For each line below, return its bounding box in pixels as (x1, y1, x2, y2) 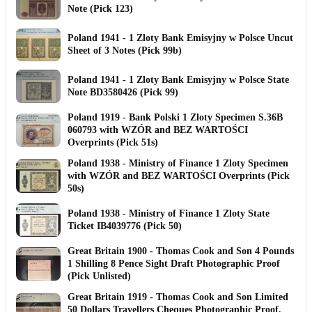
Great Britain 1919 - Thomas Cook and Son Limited (68, 291, 288, 302)
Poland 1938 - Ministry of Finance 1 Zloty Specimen (68, 157, 288, 169)
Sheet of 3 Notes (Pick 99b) (68, 45, 182, 56)
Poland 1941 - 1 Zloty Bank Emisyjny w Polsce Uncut (68, 32, 293, 43)
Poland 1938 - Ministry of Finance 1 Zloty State (68, 208, 270, 219)
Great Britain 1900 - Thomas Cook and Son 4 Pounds (68, 245, 294, 256)
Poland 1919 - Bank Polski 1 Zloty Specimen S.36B (68, 111, 283, 123)
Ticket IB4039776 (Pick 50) (68, 220, 182, 231)
